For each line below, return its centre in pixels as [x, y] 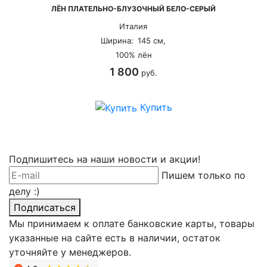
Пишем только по [195, 176]
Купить [145, 107]
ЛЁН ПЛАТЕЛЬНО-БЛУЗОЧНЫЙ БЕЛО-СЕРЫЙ [125, 8]
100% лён [125, 55]
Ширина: [108, 40]
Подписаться [36, 208]
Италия [124, 26]
